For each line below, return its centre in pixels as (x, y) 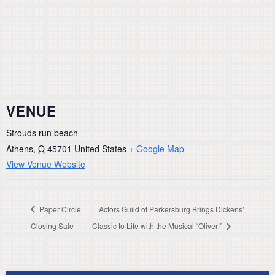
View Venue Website (46, 164)
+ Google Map (157, 149)
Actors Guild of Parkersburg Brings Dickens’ (172, 209)
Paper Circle (59, 209)
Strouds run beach (42, 133)
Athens (20, 149)
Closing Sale (52, 225)
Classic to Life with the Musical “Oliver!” (158, 225)
